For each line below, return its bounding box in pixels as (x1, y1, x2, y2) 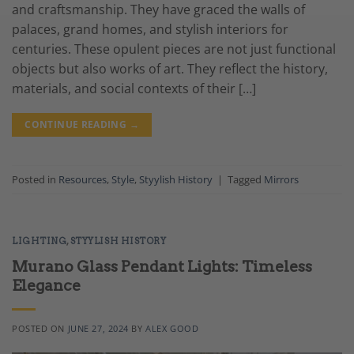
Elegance (12, 277, 81, 296)
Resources (58, 171, 107, 186)
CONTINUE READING (24, 118, 130, 132)
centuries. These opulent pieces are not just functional (12, 40, 336, 58)
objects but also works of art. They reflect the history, (12, 60, 328, 78)
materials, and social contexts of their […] (12, 80, 256, 98)
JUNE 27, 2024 (67, 322, 129, 335)
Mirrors (264, 171, 299, 186)
